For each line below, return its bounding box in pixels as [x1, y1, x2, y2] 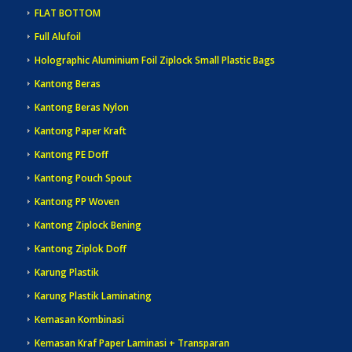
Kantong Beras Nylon [34, 101, 129, 115]
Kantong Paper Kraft [34, 124, 126, 138]
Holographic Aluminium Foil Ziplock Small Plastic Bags [34, 53, 275, 68]
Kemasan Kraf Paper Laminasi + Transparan [34, 336, 229, 350]
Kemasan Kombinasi [34, 313, 124, 327]
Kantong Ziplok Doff [34, 242, 126, 256]
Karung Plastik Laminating [34, 289, 152, 303]
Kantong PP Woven [34, 195, 119, 209]
